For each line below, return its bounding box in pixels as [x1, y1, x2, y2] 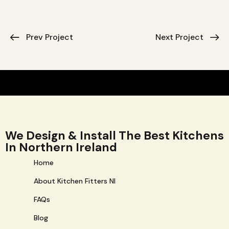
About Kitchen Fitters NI [33, 176, 116, 186]
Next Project [155, 32, 203, 43]
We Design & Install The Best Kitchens [5, 128, 224, 144]
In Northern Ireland [5, 140, 117, 155]
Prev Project [26, 32, 73, 43]
